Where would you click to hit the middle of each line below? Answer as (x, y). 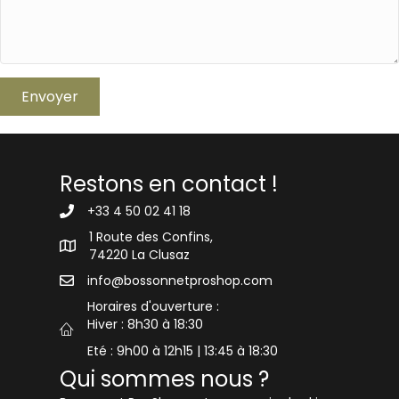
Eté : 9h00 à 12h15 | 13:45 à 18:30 (185, 351)
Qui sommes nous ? (165, 379)
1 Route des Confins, (151, 237)
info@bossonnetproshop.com (180, 281)
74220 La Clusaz (140, 255)
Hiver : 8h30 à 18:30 (146, 325)
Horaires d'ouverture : (154, 307)
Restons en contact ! (169, 184)
